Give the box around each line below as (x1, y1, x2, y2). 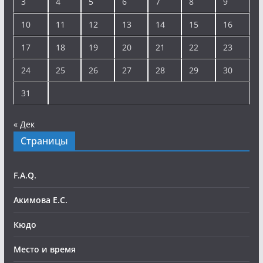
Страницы (20, 134, 68, 147)
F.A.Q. (13, 170, 36, 181)
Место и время (13, 244, 76, 255)
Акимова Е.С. (13, 194, 68, 205)
